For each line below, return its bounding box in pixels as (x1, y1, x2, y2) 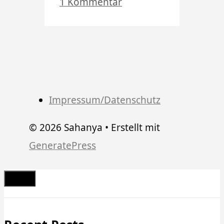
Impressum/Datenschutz (49, 93, 160, 107)
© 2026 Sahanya (29, 121, 102, 134)
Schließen (19, 184, 63, 198)
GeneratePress (29, 139, 96, 152)
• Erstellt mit (102, 121, 160, 134)
